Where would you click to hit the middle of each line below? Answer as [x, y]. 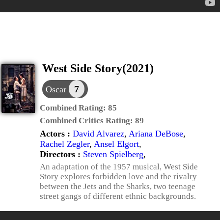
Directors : [61, 154]
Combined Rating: [74, 108]
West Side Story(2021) [98, 68]
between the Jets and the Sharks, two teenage [118, 186]
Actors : [56, 134]
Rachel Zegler [65, 144]
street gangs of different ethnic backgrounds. [118, 196]
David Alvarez [98, 134]
